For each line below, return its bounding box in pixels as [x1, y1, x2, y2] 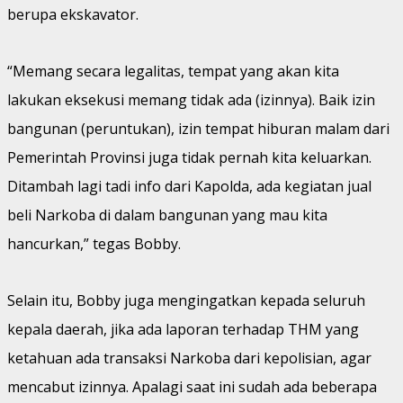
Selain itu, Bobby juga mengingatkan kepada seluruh [7, 290, 365, 310]
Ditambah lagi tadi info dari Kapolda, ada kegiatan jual [7, 175, 372, 196]
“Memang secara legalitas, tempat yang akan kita [7, 60, 339, 81]
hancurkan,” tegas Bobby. [7, 233, 181, 254]
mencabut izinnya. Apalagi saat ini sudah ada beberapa [7, 376, 377, 397]
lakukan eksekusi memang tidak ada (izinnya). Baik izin [7, 89, 375, 110]
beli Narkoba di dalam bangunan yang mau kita [7, 204, 327, 225]
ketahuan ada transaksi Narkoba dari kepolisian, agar [7, 347, 372, 368]
